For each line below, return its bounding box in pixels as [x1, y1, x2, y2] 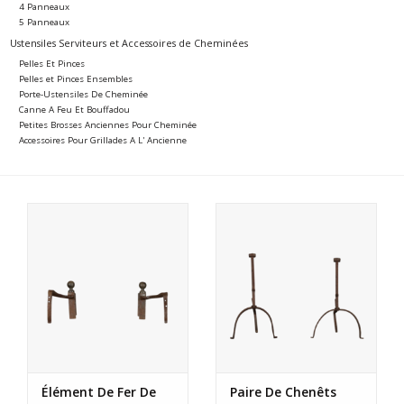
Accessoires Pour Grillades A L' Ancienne [18, 134, 187, 147]
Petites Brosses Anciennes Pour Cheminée [18, 119, 197, 132]
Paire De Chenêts [230, 382, 336, 400]
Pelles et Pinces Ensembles [18, 73, 133, 86]
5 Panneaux [18, 16, 69, 29]
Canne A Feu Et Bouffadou [18, 104, 130, 116]
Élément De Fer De [41, 382, 156, 400]
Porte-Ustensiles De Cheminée [18, 88, 148, 101]
